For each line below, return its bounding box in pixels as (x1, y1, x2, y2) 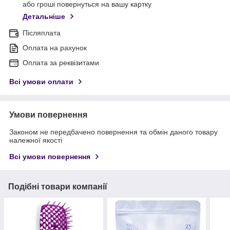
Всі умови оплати (9, 78, 73, 86)
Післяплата (23, 29, 61, 37)
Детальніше (23, 12, 65, 21)
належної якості (9, 136, 62, 145)
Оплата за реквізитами (23, 59, 99, 67)
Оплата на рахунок (23, 44, 87, 52)
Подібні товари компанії (8, 182, 107, 191)
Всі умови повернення (9, 152, 90, 161)
